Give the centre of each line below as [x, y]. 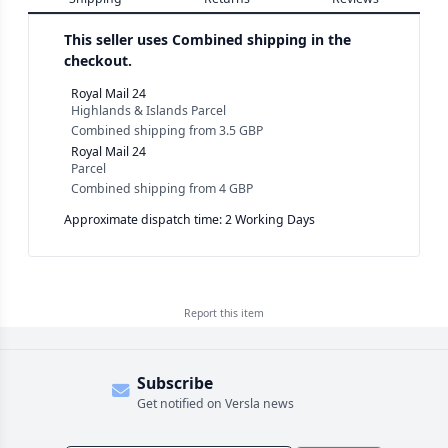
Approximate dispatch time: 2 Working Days [189, 220]
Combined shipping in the [261, 39]
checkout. [98, 60]
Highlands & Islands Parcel [148, 110]
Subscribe [174, 382]
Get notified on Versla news [215, 403]
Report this [212, 313]
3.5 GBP [241, 131]
